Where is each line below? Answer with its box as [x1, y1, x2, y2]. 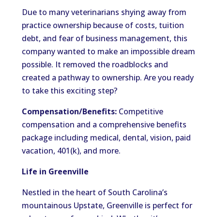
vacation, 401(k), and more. [21, 145, 121, 156]
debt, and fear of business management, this [21, 33, 187, 44]
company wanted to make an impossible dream [21, 46, 195, 57]
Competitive [116, 106, 163, 117]
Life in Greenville [21, 166, 91, 177]
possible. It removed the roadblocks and [21, 59, 168, 70]
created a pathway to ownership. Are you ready [21, 72, 194, 83]
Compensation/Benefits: [21, 106, 117, 117]
